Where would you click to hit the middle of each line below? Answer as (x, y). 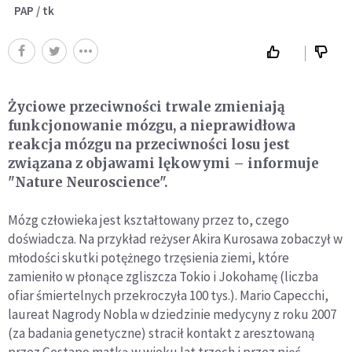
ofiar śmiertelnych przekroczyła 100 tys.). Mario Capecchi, (168, 295)
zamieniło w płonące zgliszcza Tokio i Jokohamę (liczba (163, 276)
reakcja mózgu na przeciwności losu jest (149, 144)
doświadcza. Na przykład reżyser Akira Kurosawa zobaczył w (175, 238)
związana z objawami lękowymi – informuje (163, 163)
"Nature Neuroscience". (88, 182)
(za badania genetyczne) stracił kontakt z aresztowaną (161, 333)
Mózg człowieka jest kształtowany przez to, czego (148, 220)
